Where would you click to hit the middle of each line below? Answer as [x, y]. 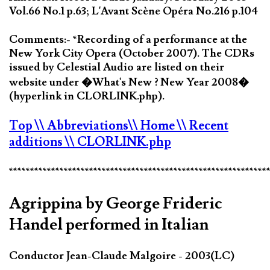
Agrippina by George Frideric [116, 203]
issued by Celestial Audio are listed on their [117, 67]
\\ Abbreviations [82, 125]
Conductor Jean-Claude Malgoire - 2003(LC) [122, 256]
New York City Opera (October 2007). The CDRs [132, 53]
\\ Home [153, 125]
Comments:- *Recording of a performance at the [128, 39]
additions [37, 142]
